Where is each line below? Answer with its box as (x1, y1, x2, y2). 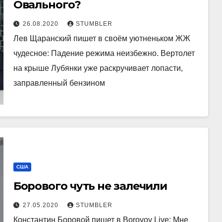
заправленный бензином (13, 79, 105, 87)
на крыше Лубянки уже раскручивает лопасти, (13, 64, 183, 72)
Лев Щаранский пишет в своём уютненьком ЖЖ (13, 34, 190, 43)
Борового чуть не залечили (13, 179, 167, 193)
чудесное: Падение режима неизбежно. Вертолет (13, 49, 195, 57)
